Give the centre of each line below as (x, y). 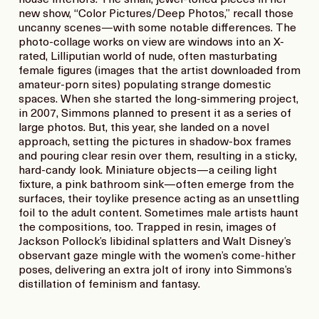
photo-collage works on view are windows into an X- (151, 42)
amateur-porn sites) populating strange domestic (145, 85)
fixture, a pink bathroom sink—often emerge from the (156, 185)
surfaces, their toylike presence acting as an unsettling (159, 199)
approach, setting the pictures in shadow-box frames (155, 142)
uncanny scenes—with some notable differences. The (157, 28)
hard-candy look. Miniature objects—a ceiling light (148, 171)
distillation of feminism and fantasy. (109, 284)
